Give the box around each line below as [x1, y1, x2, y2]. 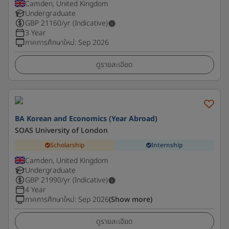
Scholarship [50, 140, 84, 150]
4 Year [25, 185, 46, 195]
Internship [151, 140, 182, 150]
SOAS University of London [15, 125, 108, 136]
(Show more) [109, 194, 152, 205]
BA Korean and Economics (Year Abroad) [15, 113, 157, 124]
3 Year [25, 28, 46, 38]
